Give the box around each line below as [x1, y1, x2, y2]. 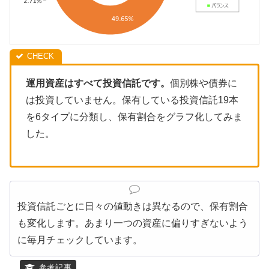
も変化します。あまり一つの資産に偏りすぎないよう [17, 218, 248, 229]
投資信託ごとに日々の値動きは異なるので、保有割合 [17, 201, 248, 212]
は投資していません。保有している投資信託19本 [26, 95, 238, 106]
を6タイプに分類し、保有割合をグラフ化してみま [26, 112, 243, 122]
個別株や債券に [170, 78, 237, 89]
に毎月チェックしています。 [17, 235, 142, 246]
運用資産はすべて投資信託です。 [26, 78, 170, 89]
